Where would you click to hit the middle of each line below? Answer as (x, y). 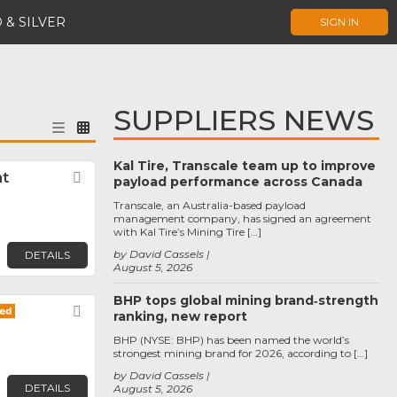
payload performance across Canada (238, 182)
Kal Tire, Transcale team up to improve (245, 166)
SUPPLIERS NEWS (244, 120)
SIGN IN (339, 22)
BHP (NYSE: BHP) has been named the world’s (231, 340)
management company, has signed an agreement (242, 218)
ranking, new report (180, 316)
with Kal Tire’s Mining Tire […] (187, 232)
